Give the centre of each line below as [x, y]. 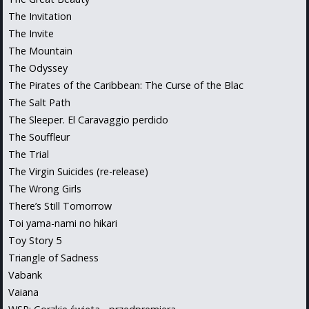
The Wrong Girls [45, 188]
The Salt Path [39, 102]
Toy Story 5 [35, 240]
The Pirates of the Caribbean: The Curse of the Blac [126, 85]
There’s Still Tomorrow [60, 206]
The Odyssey [38, 68]
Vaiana [23, 292]
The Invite [31, 33]
